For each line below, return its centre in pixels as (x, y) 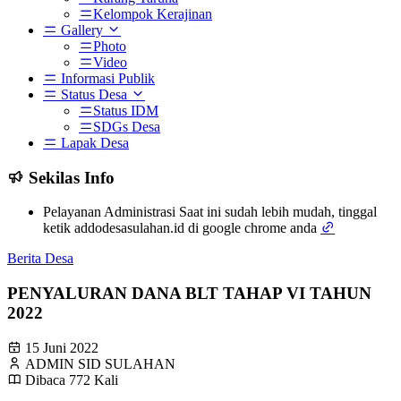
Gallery (80, 30)
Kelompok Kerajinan (153, 14)
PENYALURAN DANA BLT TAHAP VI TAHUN (189, 294)
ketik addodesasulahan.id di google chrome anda (182, 228)
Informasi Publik (106, 78)
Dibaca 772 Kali (72, 380)
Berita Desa (40, 259)
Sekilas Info (72, 177)
